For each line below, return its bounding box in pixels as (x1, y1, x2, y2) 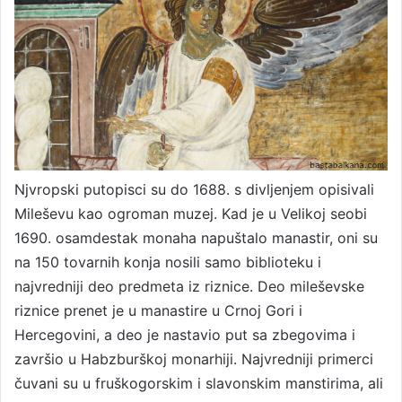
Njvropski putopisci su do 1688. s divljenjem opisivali (14, 179, 374, 198)
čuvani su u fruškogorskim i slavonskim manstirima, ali (14, 373, 383, 392)
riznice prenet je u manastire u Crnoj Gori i (14, 301, 302, 319)
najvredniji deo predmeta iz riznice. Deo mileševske (14, 276, 364, 295)
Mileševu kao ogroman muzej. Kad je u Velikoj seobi (14, 204, 367, 223)
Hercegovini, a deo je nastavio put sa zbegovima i (14, 325, 355, 344)
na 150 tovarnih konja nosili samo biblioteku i (14, 252, 321, 271)
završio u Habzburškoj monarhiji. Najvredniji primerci (14, 349, 373, 368)
